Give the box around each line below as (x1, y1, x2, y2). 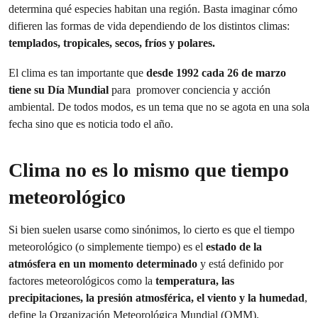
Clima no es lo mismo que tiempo (9, 159, 289, 181)
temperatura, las (153, 274, 234, 287)
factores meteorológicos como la (9, 274, 153, 287)
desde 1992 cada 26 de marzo (146, 66, 286, 79)
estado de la (203, 240, 262, 253)
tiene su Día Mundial (9, 83, 109, 97)
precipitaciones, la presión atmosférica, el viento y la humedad (9, 291, 305, 305)
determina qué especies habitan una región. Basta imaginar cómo (9, 2, 297, 16)
